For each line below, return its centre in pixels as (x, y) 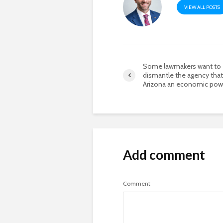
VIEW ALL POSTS (202, 7)
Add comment (164, 155)
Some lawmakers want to (182, 66)
